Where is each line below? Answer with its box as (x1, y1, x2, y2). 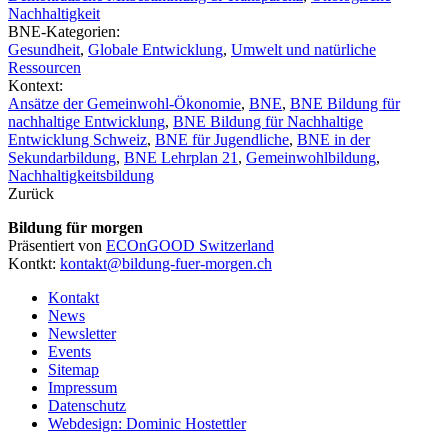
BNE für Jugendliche (155, 131, 289, 149)
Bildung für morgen (8, 219, 143, 237)
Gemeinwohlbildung (246, 149, 376, 167)
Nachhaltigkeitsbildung (8, 167, 154, 185)
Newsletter (48, 325, 116, 343)
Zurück (8, 185, 54, 203)
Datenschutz (48, 397, 126, 415)
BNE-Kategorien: (8, 23, 124, 41)
